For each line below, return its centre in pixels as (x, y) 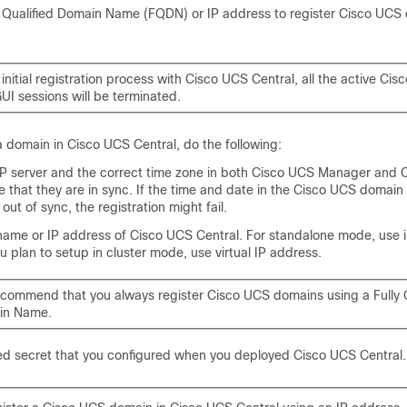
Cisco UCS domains (265, 295)
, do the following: (229, 144)
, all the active (337, 79)
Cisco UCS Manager (311, 173)
